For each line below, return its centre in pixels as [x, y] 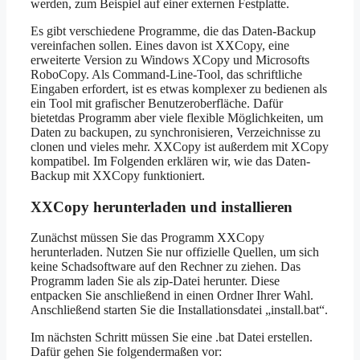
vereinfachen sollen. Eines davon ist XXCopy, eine [160, 45]
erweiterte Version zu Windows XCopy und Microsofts [170, 59]
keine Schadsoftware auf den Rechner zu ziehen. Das [166, 267]
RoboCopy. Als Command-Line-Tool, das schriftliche [166, 74]
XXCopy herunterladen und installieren [162, 207]
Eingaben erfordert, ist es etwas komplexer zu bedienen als [179, 88]
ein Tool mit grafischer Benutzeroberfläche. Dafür [157, 103]
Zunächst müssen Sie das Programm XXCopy [147, 238]
